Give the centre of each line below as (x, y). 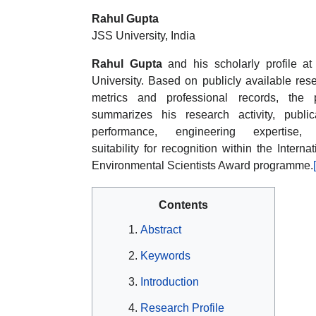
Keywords (165, 255)
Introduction (170, 281)
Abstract (161, 229)
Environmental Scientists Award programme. (202, 165)
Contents (183, 205)
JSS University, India (144, 36)
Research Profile (182, 308)
